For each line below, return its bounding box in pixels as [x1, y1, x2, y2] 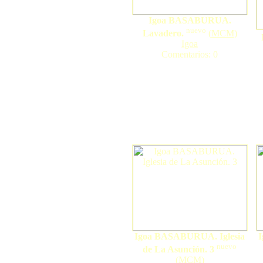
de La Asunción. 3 [143, 244, 214, 255]
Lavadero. [142, 28, 184, 39]
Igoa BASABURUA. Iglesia [134, 231, 245, 241]
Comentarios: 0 [161, 49, 218, 60]
